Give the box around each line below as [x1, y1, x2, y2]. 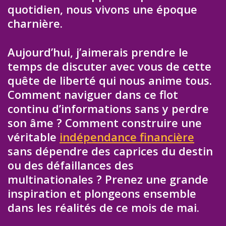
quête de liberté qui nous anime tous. [8, 72, 212, 88]
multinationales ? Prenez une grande [8, 171, 208, 187]
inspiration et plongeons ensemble [8, 185, 196, 201]
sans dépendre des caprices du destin [8, 143, 213, 158]
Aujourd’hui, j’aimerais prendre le [8, 44, 188, 60]
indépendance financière [60, 129, 194, 144]
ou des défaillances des [8, 157, 134, 173]
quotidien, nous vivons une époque [8, 2, 197, 17]
